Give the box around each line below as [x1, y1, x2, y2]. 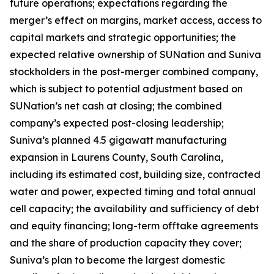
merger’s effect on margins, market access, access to [10, 14, 262, 26]
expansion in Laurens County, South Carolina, [10, 151, 223, 163]
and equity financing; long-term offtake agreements [10, 220, 258, 232]
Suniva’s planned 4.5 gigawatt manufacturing [10, 134, 227, 146]
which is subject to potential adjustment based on [10, 83, 243, 95]
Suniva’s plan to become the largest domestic [10, 254, 225, 266]
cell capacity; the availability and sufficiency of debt [10, 202, 259, 215]
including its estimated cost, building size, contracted [10, 168, 261, 180]
